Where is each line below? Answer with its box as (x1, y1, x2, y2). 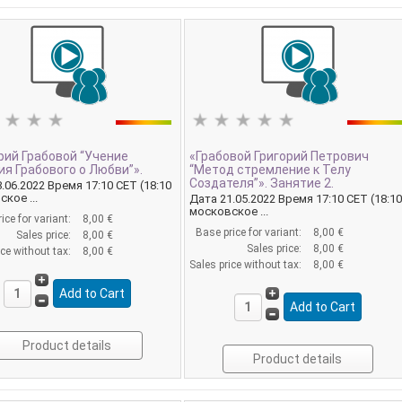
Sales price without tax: (189, 258, 305, 271)
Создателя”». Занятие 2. (189, 176, 335, 191)
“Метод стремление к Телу (189, 162, 352, 178)
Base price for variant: (196, 225, 305, 239)
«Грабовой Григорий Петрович (189, 149, 370, 164)
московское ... (189, 204, 269, 218)
